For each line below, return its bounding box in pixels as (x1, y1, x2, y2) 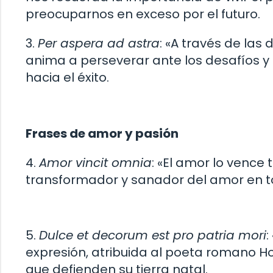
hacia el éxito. (26, 69, 109, 87)
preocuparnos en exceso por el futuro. (26, 5, 260, 23)
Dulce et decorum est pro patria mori (39, 227, 266, 244)
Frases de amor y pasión (26, 124, 179, 142)
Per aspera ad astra (38, 35, 160, 52)
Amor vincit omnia (39, 154, 152, 171)
